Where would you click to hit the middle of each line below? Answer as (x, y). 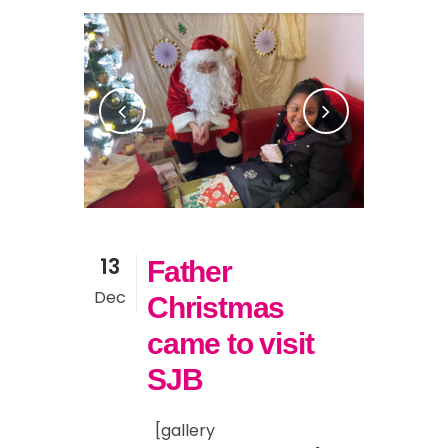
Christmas (216, 308)
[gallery (181, 431)
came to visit (230, 344)
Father (189, 272)
